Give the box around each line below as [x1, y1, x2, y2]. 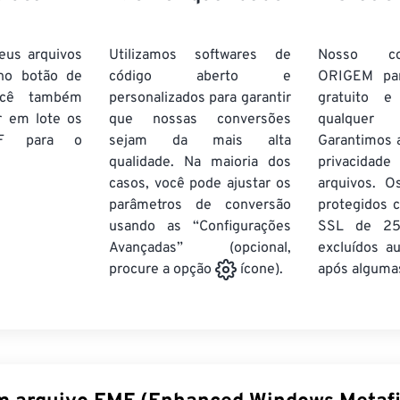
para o [4, 132, 83, 150]
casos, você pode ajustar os [109, 175, 291, 193]
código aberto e [109, 68, 291, 86]
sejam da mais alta [109, 132, 291, 150]
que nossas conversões [109, 111, 291, 129]
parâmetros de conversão [109, 196, 291, 214]
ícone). [237, 261, 284, 279]
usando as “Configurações [109, 218, 291, 236]
